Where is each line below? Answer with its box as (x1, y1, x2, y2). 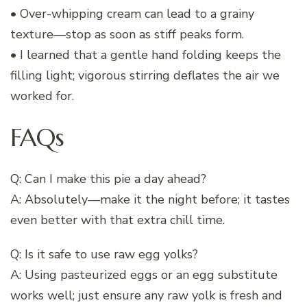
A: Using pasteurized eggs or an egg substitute (10, 266, 278, 283)
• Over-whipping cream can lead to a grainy (10, 5, 254, 22)
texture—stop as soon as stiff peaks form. (10, 25, 244, 42)
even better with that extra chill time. (10, 211, 225, 228)
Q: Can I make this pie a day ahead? (10, 170, 206, 187)
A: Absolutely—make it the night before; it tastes (10, 191, 290, 208)
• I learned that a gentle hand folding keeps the (10, 46, 281, 63)
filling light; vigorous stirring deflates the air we (10, 66, 280, 84)
